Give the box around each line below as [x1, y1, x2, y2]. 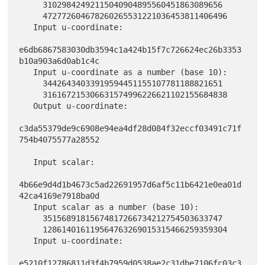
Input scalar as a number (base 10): [19, 202, 34, 212]
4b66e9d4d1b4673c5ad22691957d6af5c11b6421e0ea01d [19, 179, 242, 189]
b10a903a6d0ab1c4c [19, 56, 100, 66]
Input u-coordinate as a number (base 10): [19, 67, 34, 77]
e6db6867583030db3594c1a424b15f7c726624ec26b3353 [19, 44, 242, 54]
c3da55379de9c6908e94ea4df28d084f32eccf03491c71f [19, 123, 242, 133]
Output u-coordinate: [19, 101, 34, 111]
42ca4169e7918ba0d [19, 190, 100, 201]
